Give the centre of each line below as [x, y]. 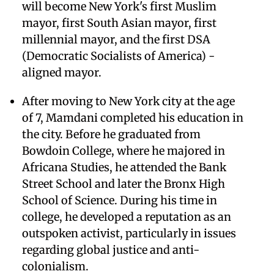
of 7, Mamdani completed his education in [133, 117]
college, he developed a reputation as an [127, 217]
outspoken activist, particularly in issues [129, 233]
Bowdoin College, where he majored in [124, 150]
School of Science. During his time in [120, 200]
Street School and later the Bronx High [124, 183]
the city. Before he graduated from [111, 134]
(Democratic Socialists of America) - [118, 56]
